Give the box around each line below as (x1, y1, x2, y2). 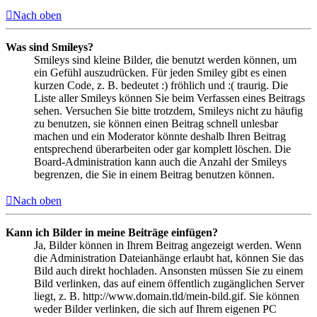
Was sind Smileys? (6, 40, 93, 53)
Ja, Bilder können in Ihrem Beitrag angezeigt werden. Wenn (34, 238, 301, 251)
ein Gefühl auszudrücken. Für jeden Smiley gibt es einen (34, 66, 287, 79)
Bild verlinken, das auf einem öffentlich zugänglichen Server (34, 277, 304, 289)
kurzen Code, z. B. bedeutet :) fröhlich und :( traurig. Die (34, 79, 288, 91)
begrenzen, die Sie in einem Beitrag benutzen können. (34, 168, 275, 180)
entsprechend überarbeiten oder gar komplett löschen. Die (34, 142, 291, 155)
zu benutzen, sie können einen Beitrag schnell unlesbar (34, 117, 278, 129)
